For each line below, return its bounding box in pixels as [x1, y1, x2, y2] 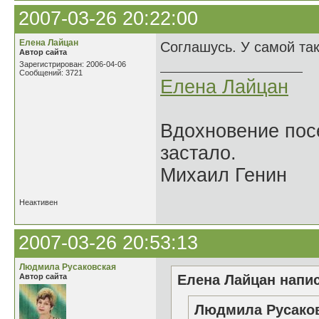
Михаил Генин [160, 164, 287, 186]
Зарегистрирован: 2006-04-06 [19, 60, 126, 68]
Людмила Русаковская [19, 262, 116, 272]
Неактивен [19, 198, 58, 206]
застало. [160, 142, 236, 164]
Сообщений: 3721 [19, 68, 83, 77]
